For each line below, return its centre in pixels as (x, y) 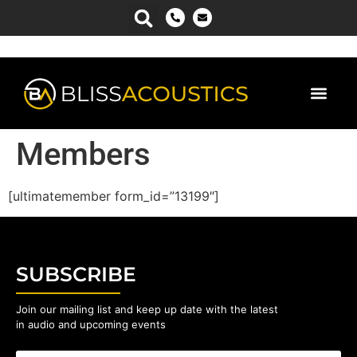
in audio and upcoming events (91, 325)
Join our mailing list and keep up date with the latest (147, 310)
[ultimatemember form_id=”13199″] (114, 196)
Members (83, 154)
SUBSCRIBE (76, 275)
